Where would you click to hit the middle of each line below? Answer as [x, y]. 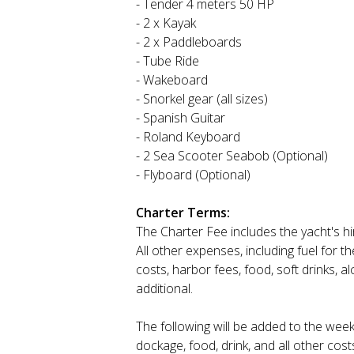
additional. [164, 289]
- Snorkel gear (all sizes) [202, 99]
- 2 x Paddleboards [189, 42]
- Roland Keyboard [188, 137]
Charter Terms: [183, 213]
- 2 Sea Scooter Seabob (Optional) [232, 156]
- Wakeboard [172, 80]
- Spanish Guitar [181, 118]
